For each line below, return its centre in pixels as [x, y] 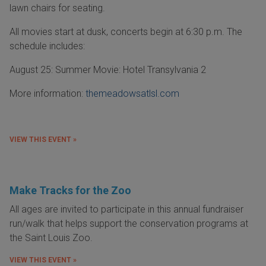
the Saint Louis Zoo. [51, 238]
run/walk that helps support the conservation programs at [129, 224]
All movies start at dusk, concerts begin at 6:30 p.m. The [126, 32]
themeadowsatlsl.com [132, 94]
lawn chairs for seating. [58, 8]
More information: [47, 94]
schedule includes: [47, 46]
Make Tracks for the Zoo [70, 191]
